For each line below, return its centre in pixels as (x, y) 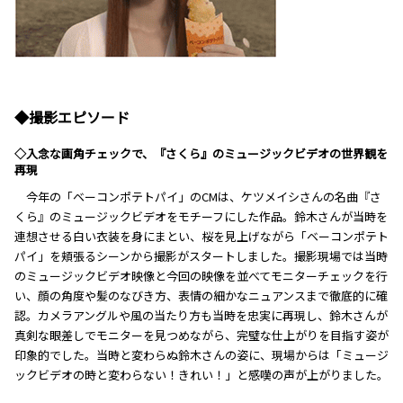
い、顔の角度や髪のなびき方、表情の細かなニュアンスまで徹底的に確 (201, 295)
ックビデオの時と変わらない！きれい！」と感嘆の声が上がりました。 (201, 374)
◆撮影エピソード (72, 116)
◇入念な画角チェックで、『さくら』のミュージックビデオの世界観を (201, 153)
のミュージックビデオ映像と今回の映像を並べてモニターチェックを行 (201, 275)
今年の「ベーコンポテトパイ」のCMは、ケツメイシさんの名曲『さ (204, 196)
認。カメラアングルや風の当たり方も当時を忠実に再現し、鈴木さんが (201, 315)
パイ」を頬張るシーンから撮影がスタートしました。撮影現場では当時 (201, 255)
